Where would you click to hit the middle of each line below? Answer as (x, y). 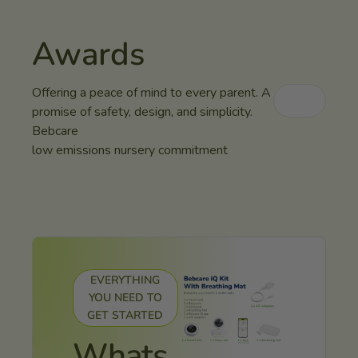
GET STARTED (125, 315)
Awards (88, 54)
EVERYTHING (125, 280)
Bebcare (55, 131)
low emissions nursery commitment (130, 150)
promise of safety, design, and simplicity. (142, 111)
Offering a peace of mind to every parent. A (151, 92)
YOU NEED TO (125, 297)
